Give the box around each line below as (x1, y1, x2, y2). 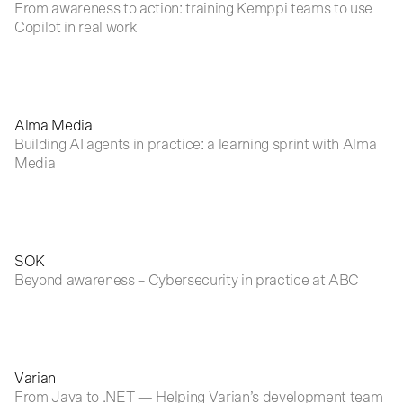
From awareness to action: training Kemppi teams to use (14, 2, 373, 16)
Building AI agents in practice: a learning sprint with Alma (14, 138, 377, 152)
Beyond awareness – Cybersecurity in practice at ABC (14, 273, 360, 288)
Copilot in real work (14, 21, 137, 35)
